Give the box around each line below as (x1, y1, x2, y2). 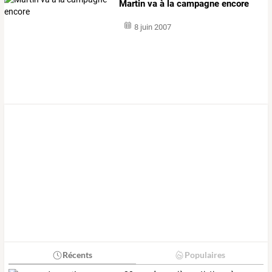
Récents (62, 250, 92, 260)
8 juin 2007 (134, 22, 171, 32)
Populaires (184, 250, 225, 260)
